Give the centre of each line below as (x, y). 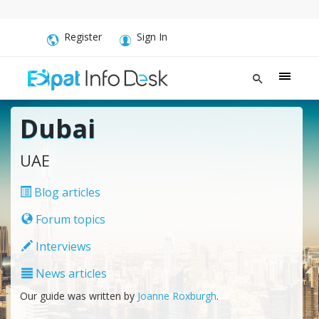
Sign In (152, 37)
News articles (69, 273)
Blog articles (66, 192)
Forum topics (69, 219)
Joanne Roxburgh (177, 296)
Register (83, 37)
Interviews (62, 246)
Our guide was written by (78, 296)
